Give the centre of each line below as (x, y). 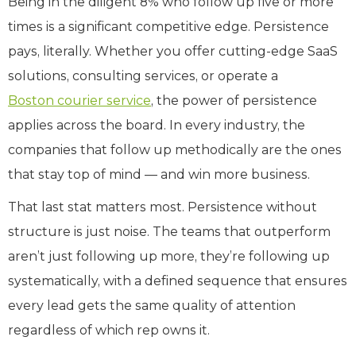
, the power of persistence (234, 100)
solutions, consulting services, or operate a (143, 75)
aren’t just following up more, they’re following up (169, 256)
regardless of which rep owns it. (109, 330)
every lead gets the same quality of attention (152, 305)
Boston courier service (79, 100)
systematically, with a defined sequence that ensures (178, 281)
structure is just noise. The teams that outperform (169, 231)
